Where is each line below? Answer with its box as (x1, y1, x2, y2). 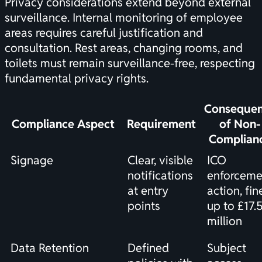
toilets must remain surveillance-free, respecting (5, 56, 255, 71)
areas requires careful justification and (5, 25, 203, 41)
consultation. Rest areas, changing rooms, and (5, 40, 243, 56)
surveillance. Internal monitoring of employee (5, 10, 243, 26)
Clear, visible (127, 153, 193, 168)
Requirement (127, 116, 196, 132)
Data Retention (11, 240, 89, 256)
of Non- (219, 116, 261, 132)
